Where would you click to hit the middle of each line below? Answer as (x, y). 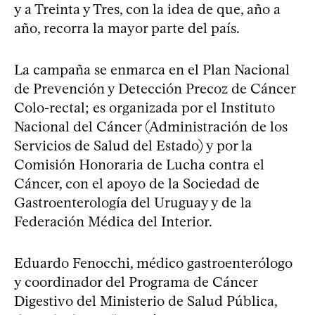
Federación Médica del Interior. (113, 221)
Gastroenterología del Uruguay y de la (133, 202)
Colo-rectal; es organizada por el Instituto (144, 107)
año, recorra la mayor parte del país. (127, 28)
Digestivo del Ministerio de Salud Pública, (146, 301)
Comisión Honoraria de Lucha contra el (139, 164)
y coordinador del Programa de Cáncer (136, 282)
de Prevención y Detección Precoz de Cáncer (155, 88)
